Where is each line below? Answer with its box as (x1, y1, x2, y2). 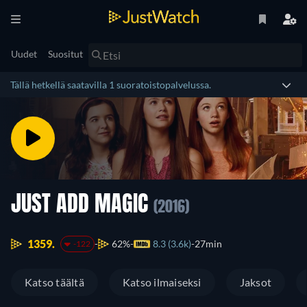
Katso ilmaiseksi (122, 275, 201, 289)
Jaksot (239, 275, 272, 289)
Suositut (48, 48, 83, 60)
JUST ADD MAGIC (11, 195, 153, 217)
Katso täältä (25, 275, 84, 289)
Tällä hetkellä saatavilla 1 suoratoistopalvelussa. (10, 79, 211, 90)
